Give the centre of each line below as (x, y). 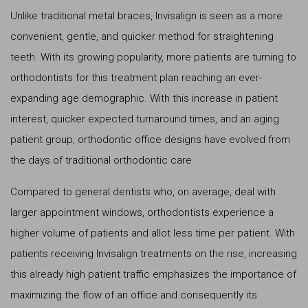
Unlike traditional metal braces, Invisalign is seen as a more (146, 15)
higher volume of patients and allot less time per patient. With (153, 233)
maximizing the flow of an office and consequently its (134, 295)
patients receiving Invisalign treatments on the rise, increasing (154, 253)
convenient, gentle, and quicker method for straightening (142, 36)
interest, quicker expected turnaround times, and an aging (145, 119)
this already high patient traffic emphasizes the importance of (153, 274)
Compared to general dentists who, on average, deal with (143, 191)
